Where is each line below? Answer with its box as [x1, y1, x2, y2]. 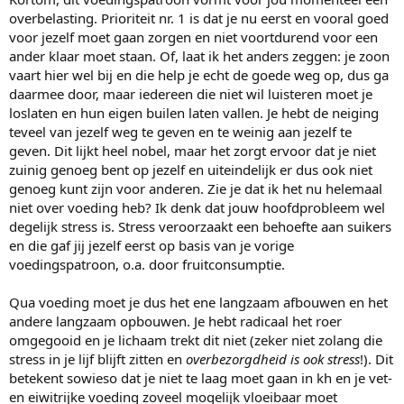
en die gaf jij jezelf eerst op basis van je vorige [9, 236, 294, 255]
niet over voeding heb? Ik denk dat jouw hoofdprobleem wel [9, 198, 385, 217]
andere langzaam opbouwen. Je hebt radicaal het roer [9, 312, 342, 331]
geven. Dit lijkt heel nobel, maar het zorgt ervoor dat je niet [9, 142, 376, 161]
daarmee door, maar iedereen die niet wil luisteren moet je [9, 85, 372, 104]
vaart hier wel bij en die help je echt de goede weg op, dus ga [9, 66, 389, 85]
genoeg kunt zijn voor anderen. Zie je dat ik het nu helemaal [9, 179, 382, 198]
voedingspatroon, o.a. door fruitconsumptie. [9, 255, 285, 274]
